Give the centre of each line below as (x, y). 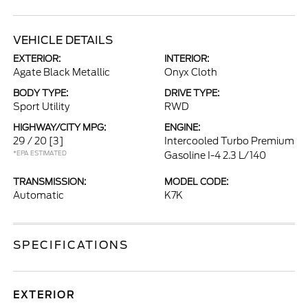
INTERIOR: (187, 59)
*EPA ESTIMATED (40, 153)
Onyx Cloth (191, 72)
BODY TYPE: (41, 93)
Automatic (39, 195)
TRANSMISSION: (50, 182)
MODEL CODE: (196, 182)
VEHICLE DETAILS (63, 40)
